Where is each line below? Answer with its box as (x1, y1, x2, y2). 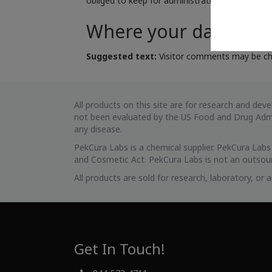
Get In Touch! (74, 239, 165, 259)
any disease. (74, 123, 122, 135)
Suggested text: (86, 50, 159, 62)
